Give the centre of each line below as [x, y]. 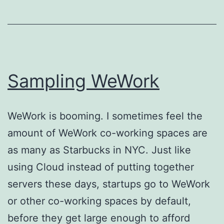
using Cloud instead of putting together [101, 167]
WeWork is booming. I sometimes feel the [105, 116]
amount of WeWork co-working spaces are [107, 133]
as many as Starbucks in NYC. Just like [99, 150]
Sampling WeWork [83, 81]
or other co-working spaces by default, [99, 201]
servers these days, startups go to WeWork [109, 184]
